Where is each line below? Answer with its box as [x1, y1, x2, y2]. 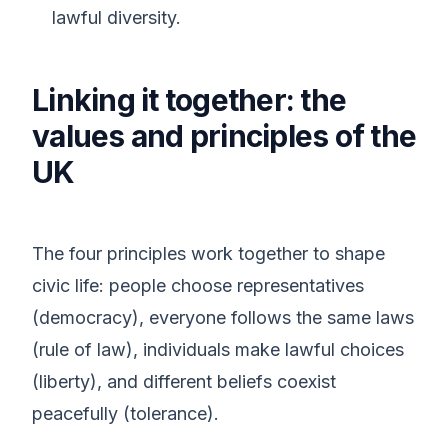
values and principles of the [32, 118, 416, 154]
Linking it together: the [32, 82, 346, 118]
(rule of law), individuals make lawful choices [32, 339, 404, 360]
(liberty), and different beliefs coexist [32, 371, 336, 392]
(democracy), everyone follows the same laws [32, 307, 414, 328]
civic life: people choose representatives [32, 275, 364, 296]
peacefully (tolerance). [32, 403, 219, 424]
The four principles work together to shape [32, 243, 385, 264]
